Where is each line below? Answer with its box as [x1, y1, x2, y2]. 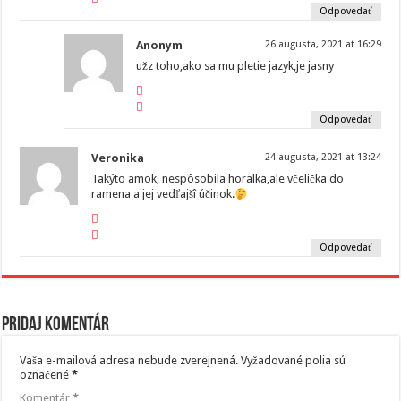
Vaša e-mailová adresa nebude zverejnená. [20, 354, 239, 368]
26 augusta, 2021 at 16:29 [264, 38, 381, 51]
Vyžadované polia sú [241, 354, 346, 368]
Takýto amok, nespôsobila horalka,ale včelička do [91, 172, 345, 186]
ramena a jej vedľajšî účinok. [91, 187, 235, 201]
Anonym [136, 38, 183, 53]
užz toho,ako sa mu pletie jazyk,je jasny [136, 59, 335, 73]
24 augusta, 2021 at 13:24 [264, 151, 381, 164]
